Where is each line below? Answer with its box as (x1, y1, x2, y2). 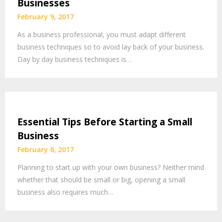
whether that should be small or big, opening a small (17, 174, 185, 184)
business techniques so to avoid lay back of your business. (17, 42, 204, 52)
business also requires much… (17, 187, 113, 197)
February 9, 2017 (17, 11, 74, 21)
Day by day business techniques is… (17, 54, 132, 64)
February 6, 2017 (17, 144, 74, 154)
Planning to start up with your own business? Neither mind (17, 162, 204, 172)
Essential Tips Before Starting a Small (17, 115, 192, 128)
